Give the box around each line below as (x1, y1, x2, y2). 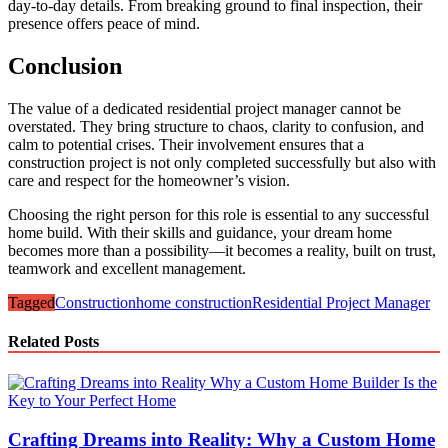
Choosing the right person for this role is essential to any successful (8, 205, 429, 223)
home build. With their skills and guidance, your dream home (8, 223, 392, 241)
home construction (136, 293, 252, 311)
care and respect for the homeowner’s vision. (8, 171, 290, 189)
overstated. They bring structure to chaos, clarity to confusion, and (8, 117, 424, 135)
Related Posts (8, 332, 99, 350)
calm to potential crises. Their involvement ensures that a (8, 135, 364, 153)
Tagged (8, 293, 55, 311)
